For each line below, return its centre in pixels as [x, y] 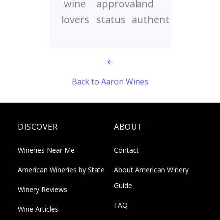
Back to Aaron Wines [110, 82]
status [111, 19]
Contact [126, 150]
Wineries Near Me [46, 150]
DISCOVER [38, 127]
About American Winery [151, 170]
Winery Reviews [42, 189]
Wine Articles [38, 209]
